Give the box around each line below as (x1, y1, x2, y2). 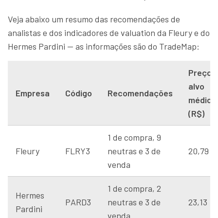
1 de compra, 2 (108, 183, 161, 194)
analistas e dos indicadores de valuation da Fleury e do (8, 27, 210, 38)
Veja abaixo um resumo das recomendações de (8, 14, 180, 24)
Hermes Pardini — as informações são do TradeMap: (8, 41, 200, 52)
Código (65, 88, 92, 98)
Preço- (188, 67, 216, 78)
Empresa (16, 88, 50, 98)
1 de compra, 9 (108, 132, 161, 143)
